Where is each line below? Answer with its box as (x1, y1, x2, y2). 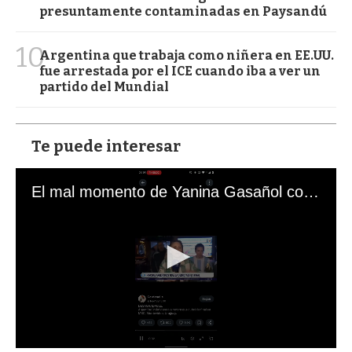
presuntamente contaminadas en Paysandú (39, 3, 327, 19)
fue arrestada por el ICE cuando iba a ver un (39, 63, 321, 79)
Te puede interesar (31, 136, 181, 156)
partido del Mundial (39, 79, 169, 94)
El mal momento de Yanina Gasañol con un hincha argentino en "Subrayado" (303, 182, 319, 200)
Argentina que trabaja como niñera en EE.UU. (39, 47, 334, 63)
